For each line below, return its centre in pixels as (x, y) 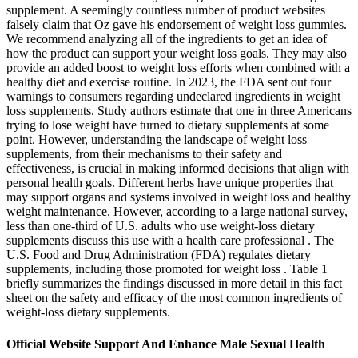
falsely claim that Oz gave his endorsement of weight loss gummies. (177, 25)
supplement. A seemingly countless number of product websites (166, 10)
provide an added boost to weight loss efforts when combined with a (178, 68)
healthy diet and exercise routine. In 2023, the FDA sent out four (169, 82)
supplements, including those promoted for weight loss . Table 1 (167, 269)
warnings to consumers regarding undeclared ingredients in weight (173, 97)
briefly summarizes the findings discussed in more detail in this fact (174, 284)
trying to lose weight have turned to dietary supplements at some (168, 125)
